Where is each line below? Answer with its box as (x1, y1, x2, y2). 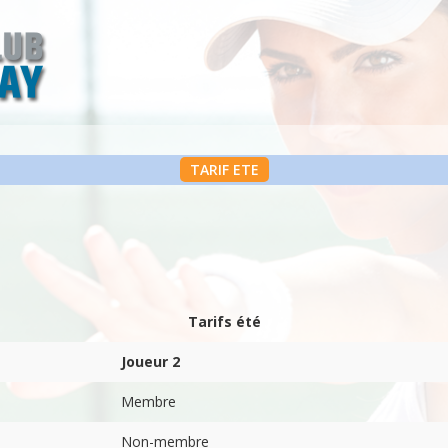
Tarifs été (187, 312, 261, 331)
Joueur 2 (121, 352, 180, 371)
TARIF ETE (189, 160, 259, 179)
